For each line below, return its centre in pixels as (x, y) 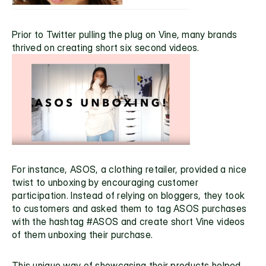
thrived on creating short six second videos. (106, 47)
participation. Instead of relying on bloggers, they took (129, 195)
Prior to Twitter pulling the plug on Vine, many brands (125, 34)
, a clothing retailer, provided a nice (171, 169)
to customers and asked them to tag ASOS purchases (129, 208)
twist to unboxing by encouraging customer (105, 182)
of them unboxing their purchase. (84, 234)
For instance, (41, 169)
